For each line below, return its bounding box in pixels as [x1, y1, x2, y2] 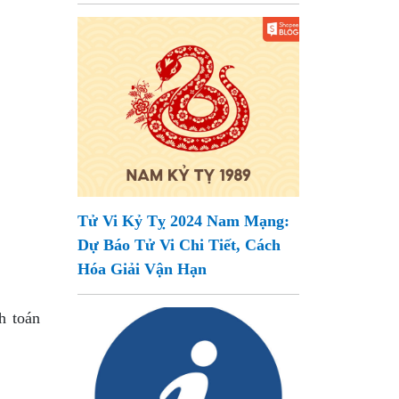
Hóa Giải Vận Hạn [77, 260, 208, 278]
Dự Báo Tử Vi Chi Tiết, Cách [77, 236, 281, 254]
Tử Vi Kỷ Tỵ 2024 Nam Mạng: [77, 212, 290, 230]
